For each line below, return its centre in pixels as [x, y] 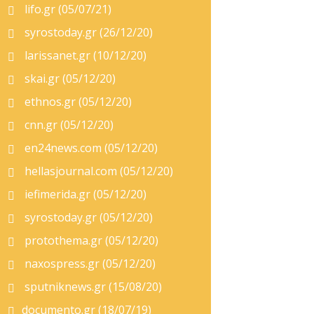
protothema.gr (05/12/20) [90, 240]
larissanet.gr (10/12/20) [84, 55]
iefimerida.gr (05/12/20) [84, 194]
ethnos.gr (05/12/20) [77, 102]
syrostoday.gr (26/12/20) [87, 32]
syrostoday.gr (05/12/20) [87, 217]
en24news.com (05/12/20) [90, 148]
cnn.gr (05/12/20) [68, 125]
